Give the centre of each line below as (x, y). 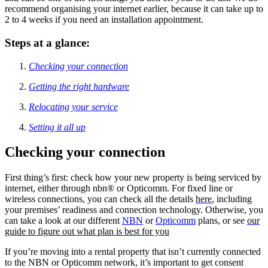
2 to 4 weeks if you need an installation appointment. (105, 20)
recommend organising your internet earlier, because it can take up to (134, 9)
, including (232, 199)
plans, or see (221, 221)
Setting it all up (57, 127)
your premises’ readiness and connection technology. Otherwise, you (134, 210)
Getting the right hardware (79, 86)
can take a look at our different (63, 221)
